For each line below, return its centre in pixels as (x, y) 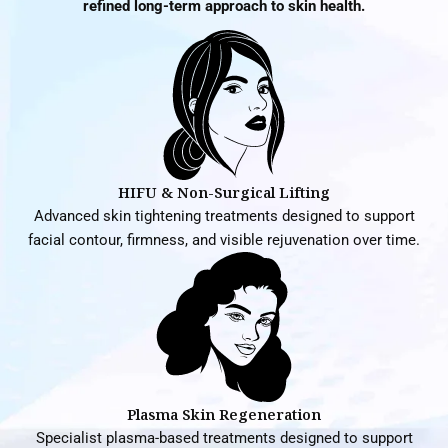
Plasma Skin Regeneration (224, 414)
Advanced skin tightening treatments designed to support (224, 216)
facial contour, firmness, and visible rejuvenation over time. (224, 240)
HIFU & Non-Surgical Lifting (224, 192)
